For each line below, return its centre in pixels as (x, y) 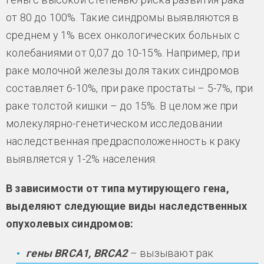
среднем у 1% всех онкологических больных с (123, 35)
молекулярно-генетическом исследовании (114, 124)
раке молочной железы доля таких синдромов (123, 71)
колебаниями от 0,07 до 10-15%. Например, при (123, 53)
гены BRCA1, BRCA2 (78, 253)
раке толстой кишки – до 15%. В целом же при (122, 106)
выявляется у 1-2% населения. (83, 159)
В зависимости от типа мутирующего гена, (118, 189)
